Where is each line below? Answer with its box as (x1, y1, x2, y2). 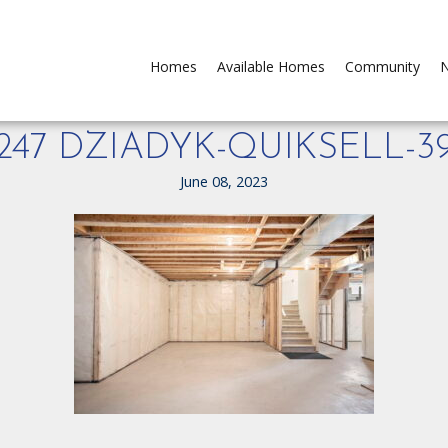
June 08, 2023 (180, 172, 268, 191)
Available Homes (217, 57, 325, 76)
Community (345, 57, 420, 76)
